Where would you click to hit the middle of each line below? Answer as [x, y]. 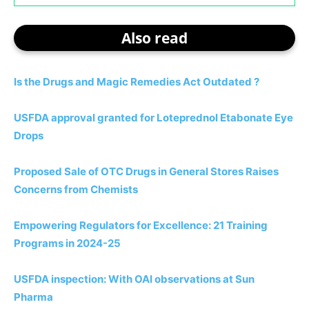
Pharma [33, 297]
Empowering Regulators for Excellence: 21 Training [141, 225]
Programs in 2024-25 [67, 243]
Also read [154, 38]
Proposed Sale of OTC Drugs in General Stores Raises [146, 171]
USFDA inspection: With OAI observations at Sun [134, 279]
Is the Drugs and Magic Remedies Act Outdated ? [137, 81]
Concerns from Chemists [76, 189]
